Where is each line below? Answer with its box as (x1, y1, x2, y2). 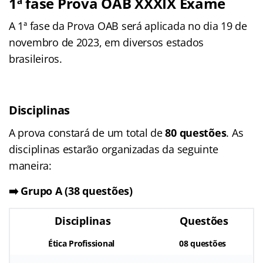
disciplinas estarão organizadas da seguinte (9, 142, 218, 157)
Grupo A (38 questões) (21, 184, 133, 198)
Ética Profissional (48, 238, 115, 249)
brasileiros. (9, 52, 62, 66)
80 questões (165, 126, 227, 140)
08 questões (178, 238, 227, 249)
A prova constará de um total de (9, 126, 166, 140)
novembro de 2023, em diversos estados (9, 35, 204, 50)
